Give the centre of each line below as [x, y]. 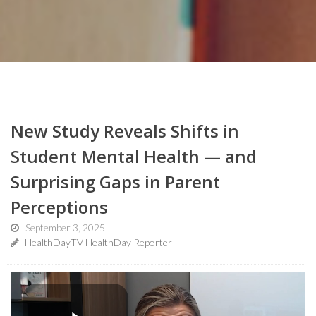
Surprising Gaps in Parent [115, 182]
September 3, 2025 [65, 227]
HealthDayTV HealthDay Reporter [97, 242]
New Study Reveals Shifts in [125, 131]
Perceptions [59, 207]
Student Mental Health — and [134, 156]
